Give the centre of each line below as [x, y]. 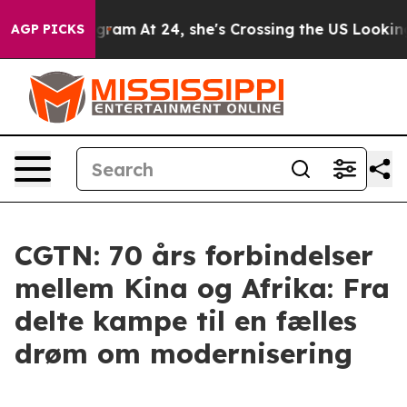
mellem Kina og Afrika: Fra [202, 288]
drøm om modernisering [184, 353]
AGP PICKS [48, 29]
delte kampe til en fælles [186, 321]
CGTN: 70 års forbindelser [194, 255]
